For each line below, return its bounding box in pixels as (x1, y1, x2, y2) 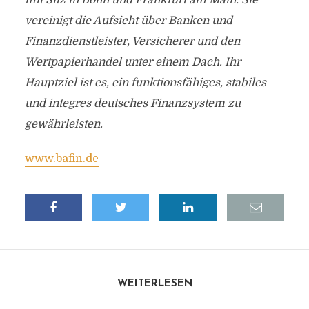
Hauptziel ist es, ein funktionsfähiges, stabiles (24, 77, 266, 89)
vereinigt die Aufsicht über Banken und (24, 14, 232, 27)
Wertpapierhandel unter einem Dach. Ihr (24, 56, 241, 68)
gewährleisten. (24, 118, 103, 130)
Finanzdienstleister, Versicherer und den (24, 35, 240, 48)
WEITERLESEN (117, 279, 192, 289)
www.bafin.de (24, 152, 99, 165)
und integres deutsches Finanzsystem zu (24, 97, 241, 110)
